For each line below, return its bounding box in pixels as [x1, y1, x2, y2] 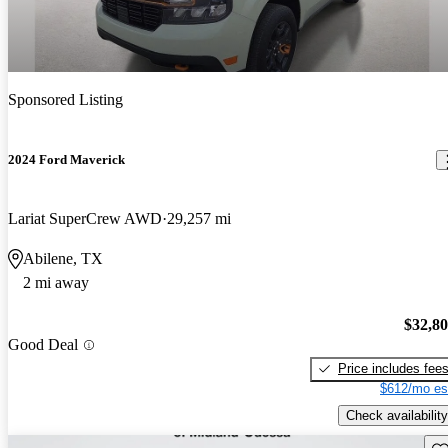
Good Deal [8, 336, 78, 354]
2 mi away [23, 274, 89, 292]
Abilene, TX [23, 250, 103, 268]
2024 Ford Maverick [8, 152, 125, 167]
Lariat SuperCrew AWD [8, 210, 162, 228]
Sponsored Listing [8, 90, 123, 108]
